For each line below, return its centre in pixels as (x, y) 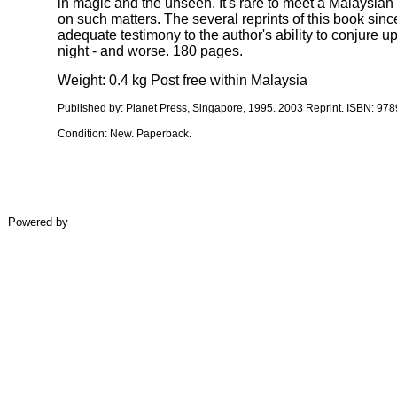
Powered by (38, 222)
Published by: (92, 108)
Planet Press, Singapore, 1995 (199, 108)
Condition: (84, 134)
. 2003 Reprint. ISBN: (325, 108)
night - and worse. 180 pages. (150, 51)
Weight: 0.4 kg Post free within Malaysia (183, 80)
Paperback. (163, 134)
